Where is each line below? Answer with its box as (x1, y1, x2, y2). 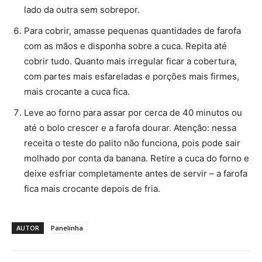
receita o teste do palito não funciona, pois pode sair (24, 137, 240, 149)
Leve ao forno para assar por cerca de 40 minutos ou (24, 107, 242, 119)
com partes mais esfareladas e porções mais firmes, (24, 71, 239, 82)
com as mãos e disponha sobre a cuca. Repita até (24, 40, 227, 52)
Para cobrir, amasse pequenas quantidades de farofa (24, 25, 241, 37)
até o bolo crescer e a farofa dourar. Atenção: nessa (24, 122, 236, 134)
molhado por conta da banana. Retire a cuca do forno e (24, 153, 249, 164)
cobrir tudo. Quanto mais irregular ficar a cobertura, (24, 56, 237, 67)
